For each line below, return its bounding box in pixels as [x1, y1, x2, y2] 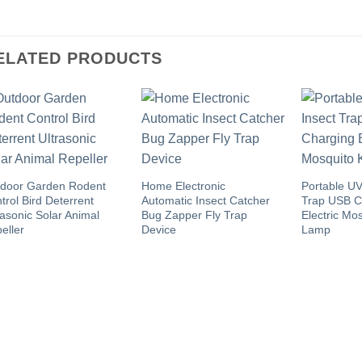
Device [141, 223, 177, 237]
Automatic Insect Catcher [141, 194, 271, 208]
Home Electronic [141, 179, 226, 193]
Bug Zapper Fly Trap [141, 208, 248, 222]
